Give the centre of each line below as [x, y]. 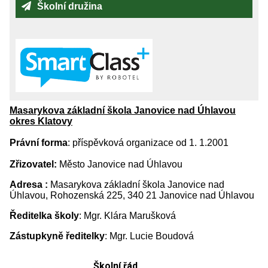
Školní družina [70, 6]
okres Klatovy [41, 121]
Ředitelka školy [44, 216]
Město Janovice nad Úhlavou [121, 164]
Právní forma [39, 143]
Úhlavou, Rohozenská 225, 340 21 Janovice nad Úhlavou [133, 195]
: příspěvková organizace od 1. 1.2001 [148, 143]
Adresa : [29, 185]
